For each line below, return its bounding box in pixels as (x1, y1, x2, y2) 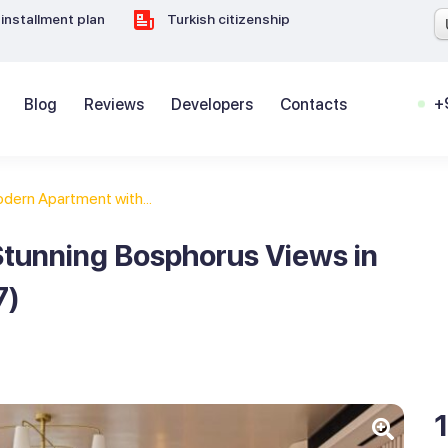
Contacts (280, 95, 347, 114)
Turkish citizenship (164, 11, 290, 27)
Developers (171, 95, 253, 114)
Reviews (84, 95, 144, 114)
